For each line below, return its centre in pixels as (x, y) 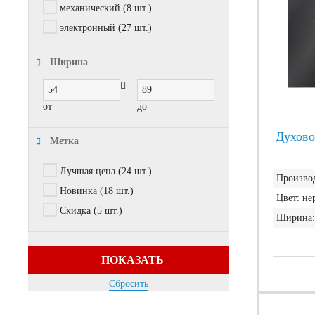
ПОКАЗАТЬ (132, 260)
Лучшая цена (88, 172)
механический (90, 8)
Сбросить (129, 284)
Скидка (75, 211)
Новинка (78, 191)
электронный (88, 28)
